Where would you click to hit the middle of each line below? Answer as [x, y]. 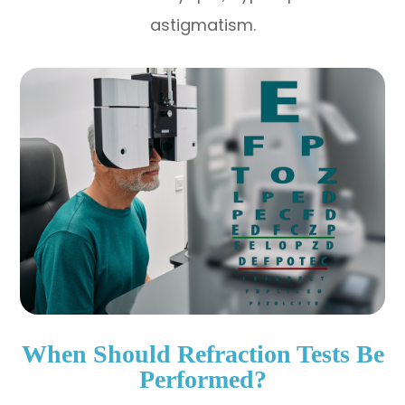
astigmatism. [202, 24]
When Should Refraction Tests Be [202, 354]
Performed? [202, 379]
